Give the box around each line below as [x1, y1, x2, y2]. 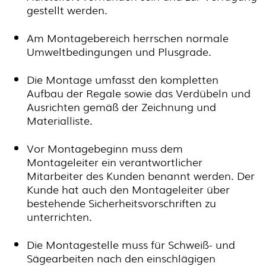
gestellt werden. [27, 2, 107, 17]
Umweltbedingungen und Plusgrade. [27, 43, 211, 59]
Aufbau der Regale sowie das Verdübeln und [27, 85, 251, 100]
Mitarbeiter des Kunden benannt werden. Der [27, 167, 255, 183]
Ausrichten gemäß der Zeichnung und [27, 99, 216, 114]
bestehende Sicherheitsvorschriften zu [27, 195, 216, 210]
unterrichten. [27, 208, 92, 224]
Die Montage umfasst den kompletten [27, 71, 218, 87]
